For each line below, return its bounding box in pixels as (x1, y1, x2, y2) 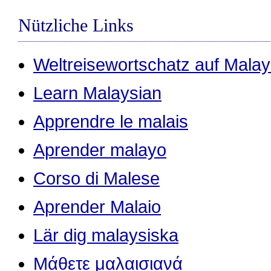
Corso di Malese (33, 169, 160, 189)
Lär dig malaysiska (33, 226, 178, 246)
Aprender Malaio (33, 197, 161, 217)
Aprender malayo (33, 140, 166, 160)
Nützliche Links (18, 15, 134, 35)
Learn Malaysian (33, 83, 162, 103)
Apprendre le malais (33, 112, 188, 132)
